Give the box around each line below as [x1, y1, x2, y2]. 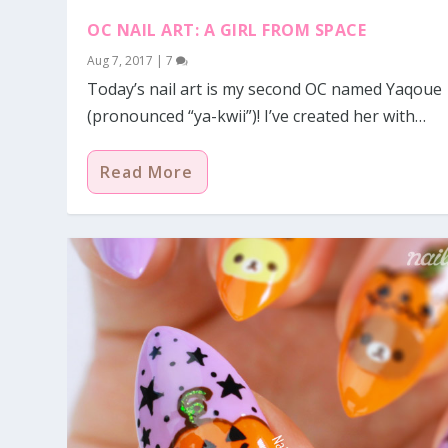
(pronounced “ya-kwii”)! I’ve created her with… [87, 104, 427, 127]
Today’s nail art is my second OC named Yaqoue [87, 77, 443, 100]
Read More [100, 160, 194, 183]
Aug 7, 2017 [87, 51, 154, 69]
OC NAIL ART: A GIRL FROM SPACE [87, 18, 367, 41]
